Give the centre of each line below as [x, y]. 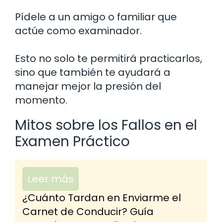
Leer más [51, 179]
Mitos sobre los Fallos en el [106, 125]
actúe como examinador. [78, 30]
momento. [41, 100]
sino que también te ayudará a [93, 72]
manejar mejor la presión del [88, 86]
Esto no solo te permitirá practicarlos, [109, 58]
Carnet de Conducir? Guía [88, 211]
